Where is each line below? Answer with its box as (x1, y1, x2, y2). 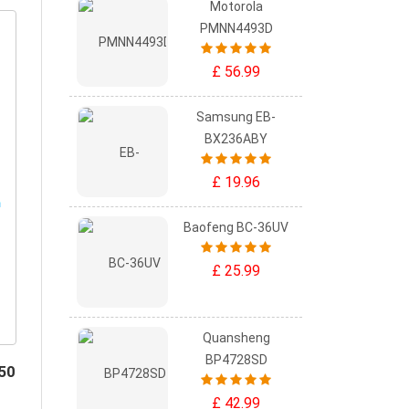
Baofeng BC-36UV (184, 220, 288, 235)
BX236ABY (204, 131, 267, 146)
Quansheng (202, 330, 270, 345)
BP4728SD (204, 352, 267, 367)
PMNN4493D (199, 21, 273, 36)
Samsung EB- (196, 110, 276, 124)
